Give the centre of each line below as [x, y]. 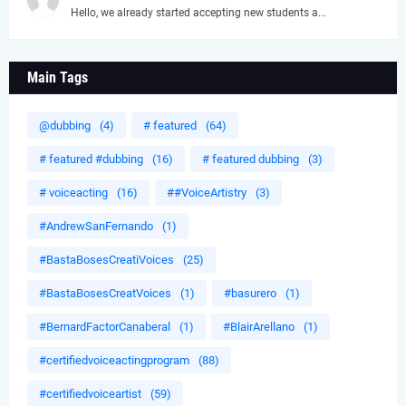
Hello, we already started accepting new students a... [198, 13]
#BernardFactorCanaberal [105, 327]
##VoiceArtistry [207, 193]
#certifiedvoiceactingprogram [114, 361]
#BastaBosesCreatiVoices [106, 260]
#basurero [250, 294]
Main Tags [58, 78]
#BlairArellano [259, 327]
